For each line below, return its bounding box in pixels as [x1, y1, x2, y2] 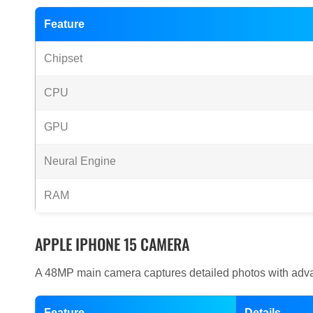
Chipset [44, 52, 82, 65]
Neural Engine [44, 155, 116, 168]
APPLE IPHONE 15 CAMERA [35, 233, 189, 256]
